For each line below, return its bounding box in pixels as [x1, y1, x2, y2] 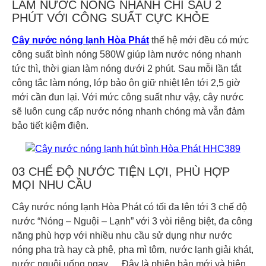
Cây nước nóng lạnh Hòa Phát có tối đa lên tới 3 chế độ [12, 202, 247, 213]
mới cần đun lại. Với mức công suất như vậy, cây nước [12, 91, 243, 102]
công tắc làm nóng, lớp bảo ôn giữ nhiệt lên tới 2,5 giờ [12, 77, 240, 88]
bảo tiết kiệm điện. [12, 120, 88, 131]
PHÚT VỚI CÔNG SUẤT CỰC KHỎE [12, 11, 209, 24]
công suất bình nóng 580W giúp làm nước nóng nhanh [12, 49, 242, 59]
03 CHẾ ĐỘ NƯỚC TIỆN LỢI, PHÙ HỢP [12, 165, 230, 179]
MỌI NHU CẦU [12, 178, 91, 192]
